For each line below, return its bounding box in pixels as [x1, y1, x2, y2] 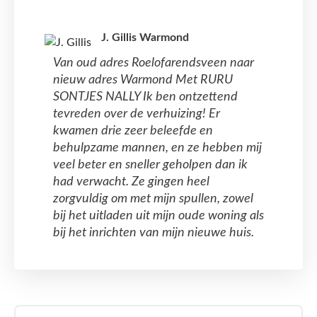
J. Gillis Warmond [100, 31, 189, 43]
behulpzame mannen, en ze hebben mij [53, 141, 262, 154]
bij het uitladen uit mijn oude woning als [53, 209, 264, 222]
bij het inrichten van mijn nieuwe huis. [53, 226, 254, 239]
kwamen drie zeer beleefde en [53, 124, 213, 137]
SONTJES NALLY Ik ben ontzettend [53, 90, 238, 103]
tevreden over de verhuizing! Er [53, 107, 220, 120]
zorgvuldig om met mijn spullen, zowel [53, 192, 253, 205]
